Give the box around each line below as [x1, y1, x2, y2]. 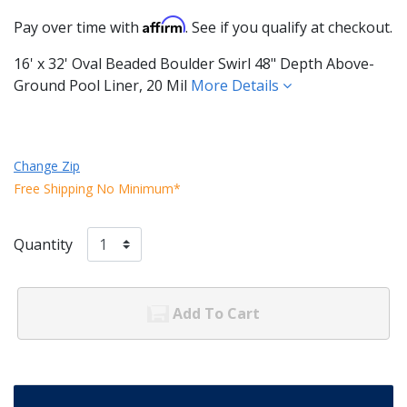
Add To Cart [173, 303, 260, 324]
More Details [191, 74, 283, 95]
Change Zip [14, 156, 80, 174]
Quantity [14, 233, 73, 254]
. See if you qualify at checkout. [185, 16, 392, 37]
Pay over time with [14, 16, 143, 37]
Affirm [143, 15, 185, 34]
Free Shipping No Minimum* [14, 179, 181, 197]
